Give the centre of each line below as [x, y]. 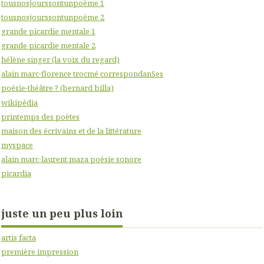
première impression [40, 252]
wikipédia [19, 102]
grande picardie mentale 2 [48, 46]
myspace [17, 145]
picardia [16, 174]
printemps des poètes [40, 116]
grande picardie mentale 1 [48, 31]
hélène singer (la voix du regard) [60, 60]
